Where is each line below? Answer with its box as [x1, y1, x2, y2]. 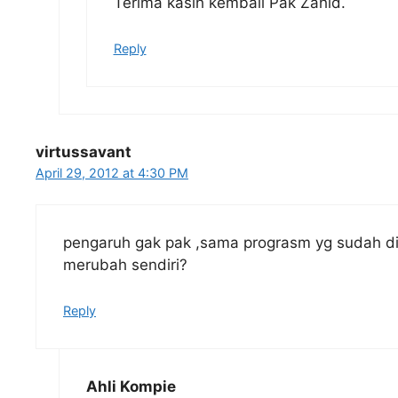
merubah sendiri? [63, 256, 187, 275]
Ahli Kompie [85, 377, 176, 395]
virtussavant [36, 142, 131, 161]
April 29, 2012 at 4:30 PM [36, 164, 188, 180]
